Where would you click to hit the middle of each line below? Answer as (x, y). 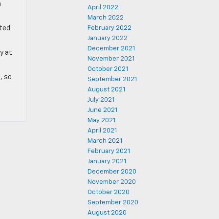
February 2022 (109, 28)
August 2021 (106, 90)
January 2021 (107, 162)
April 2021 (102, 131)
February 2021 (109, 151)
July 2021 (101, 100)
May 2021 (101, 120)
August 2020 (107, 213)
